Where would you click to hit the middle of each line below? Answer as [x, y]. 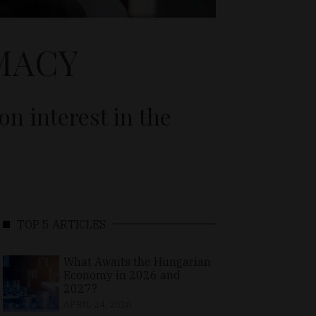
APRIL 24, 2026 [97, 304]
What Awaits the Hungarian [137, 261]
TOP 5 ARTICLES [61, 224]
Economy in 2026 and [122, 275]
